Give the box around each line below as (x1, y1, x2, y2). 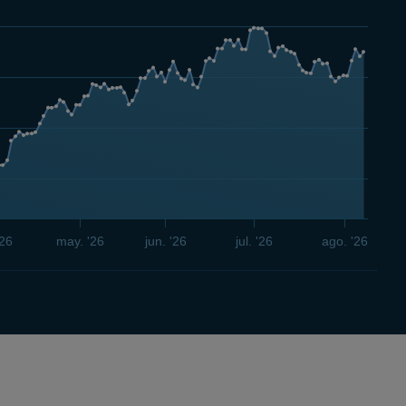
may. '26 (56, 233, 105, 248)
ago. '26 (322, 233, 368, 248)
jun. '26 (143, 233, 187, 248)
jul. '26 (235, 233, 274, 248)
